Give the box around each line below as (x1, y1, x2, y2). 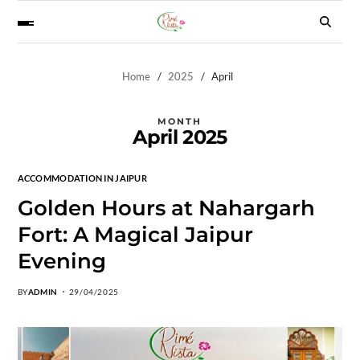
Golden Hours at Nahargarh (17, 194, 315, 221)
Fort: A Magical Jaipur (17, 221, 253, 247)
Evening (17, 247, 106, 274)
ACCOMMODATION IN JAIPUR (17, 172, 147, 183)
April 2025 (133, 125, 227, 149)
